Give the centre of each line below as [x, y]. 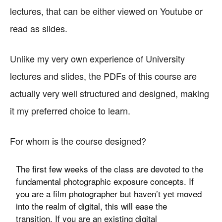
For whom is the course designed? [78, 141]
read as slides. [39, 28]
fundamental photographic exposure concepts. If [105, 181]
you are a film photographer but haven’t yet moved [109, 194]
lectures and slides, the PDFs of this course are [103, 76]
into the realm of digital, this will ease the [92, 206]
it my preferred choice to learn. [70, 111]
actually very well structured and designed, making [110, 93]
